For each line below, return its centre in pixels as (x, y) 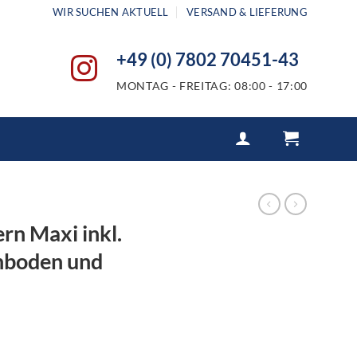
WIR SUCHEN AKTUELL (111, 12)
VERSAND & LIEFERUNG (247, 12)
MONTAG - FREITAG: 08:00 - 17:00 (212, 86)
